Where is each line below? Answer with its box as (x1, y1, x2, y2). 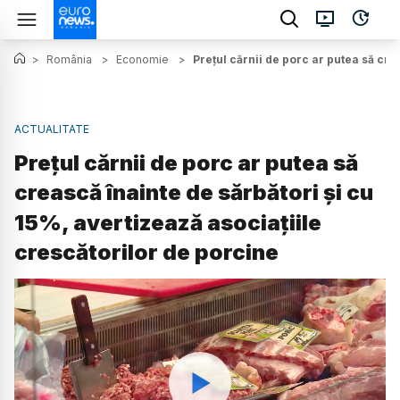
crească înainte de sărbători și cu (14, 179, 373, 206)
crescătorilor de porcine (14, 239, 279, 266)
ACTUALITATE (14, 122, 89, 136)
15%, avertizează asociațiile (14, 210, 321, 237)
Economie (116, 53, 169, 66)
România (46, 53, 92, 66)
